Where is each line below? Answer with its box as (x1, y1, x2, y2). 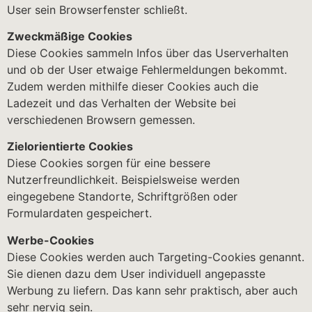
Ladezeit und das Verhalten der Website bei (7, 96, 236, 111)
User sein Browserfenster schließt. (7, 2, 187, 17)
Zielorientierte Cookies (7, 139, 133, 154)
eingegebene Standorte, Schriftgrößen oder (7, 189, 237, 204)
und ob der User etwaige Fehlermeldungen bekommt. (7, 63, 287, 77)
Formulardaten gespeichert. (7, 206, 152, 221)
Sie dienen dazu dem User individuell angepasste (7, 266, 265, 281)
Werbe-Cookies (7, 233, 94, 247)
